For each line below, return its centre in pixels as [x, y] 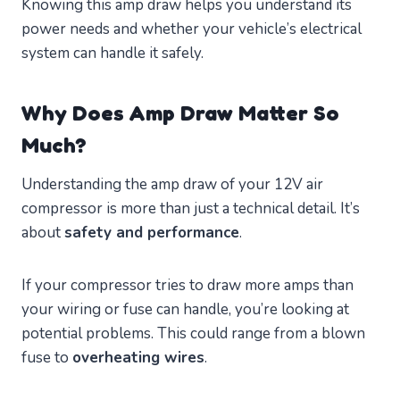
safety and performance [152, 233]
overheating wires [138, 358]
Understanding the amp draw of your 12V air [172, 185]
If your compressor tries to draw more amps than [187, 286]
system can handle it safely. [112, 54]
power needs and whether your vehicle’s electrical [192, 29]
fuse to [47, 358]
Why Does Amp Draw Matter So [180, 113]
